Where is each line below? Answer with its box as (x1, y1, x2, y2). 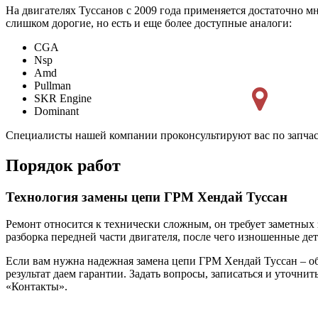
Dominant (34, 104, 79, 117)
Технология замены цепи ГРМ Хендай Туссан (6, 189, 287, 204)
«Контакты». (6, 280, 67, 293)
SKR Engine (34, 92, 92, 104)
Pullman (34, 79, 71, 92)
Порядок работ (6, 155, 121, 175)
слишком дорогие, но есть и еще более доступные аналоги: (6, 16, 292, 29)
